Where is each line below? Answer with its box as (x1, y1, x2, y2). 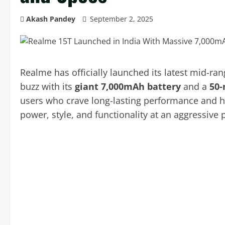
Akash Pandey (26, 14, 75, 24)
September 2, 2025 (88, 14, 155, 24)
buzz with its (20, 80, 75, 92)
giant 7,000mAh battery (75, 80, 181, 92)
